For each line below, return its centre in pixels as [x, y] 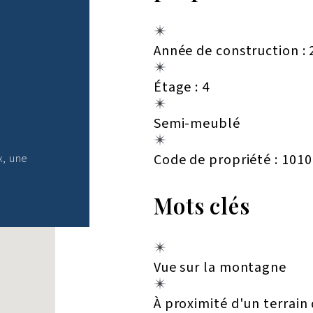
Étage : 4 [181, 87]
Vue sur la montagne [220, 267]
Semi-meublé [197, 123]
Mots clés [202, 205]
